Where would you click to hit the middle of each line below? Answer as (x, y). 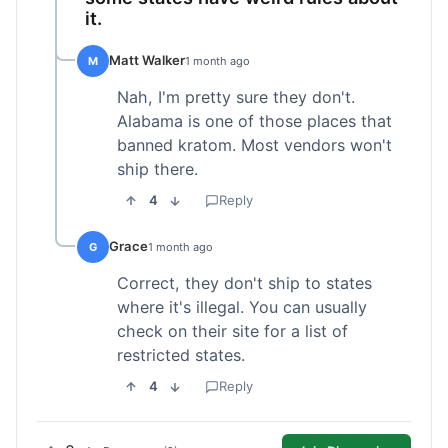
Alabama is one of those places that (254, 120)
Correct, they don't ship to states (244, 282)
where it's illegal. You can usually (242, 306)
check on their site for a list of (232, 330)
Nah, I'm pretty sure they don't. (236, 96)
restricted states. (181, 354)
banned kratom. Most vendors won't (254, 144)
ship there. (157, 168)
